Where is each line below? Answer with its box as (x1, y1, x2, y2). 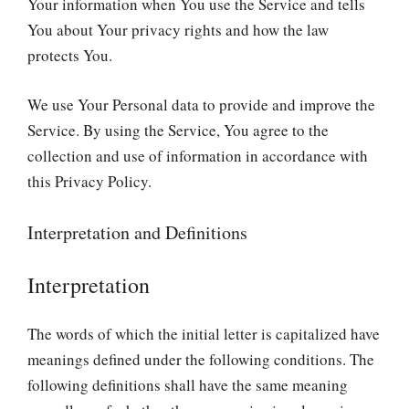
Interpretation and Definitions (27, 220, 247, 245)
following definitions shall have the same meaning (27, 374, 348, 395)
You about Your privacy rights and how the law (27, 19, 329, 40)
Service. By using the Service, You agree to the (27, 119, 329, 141)
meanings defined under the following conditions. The (27, 349, 374, 370)
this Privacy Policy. (27, 170, 152, 192)
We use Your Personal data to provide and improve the (27, 93, 375, 115)
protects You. (27, 45, 112, 66)
